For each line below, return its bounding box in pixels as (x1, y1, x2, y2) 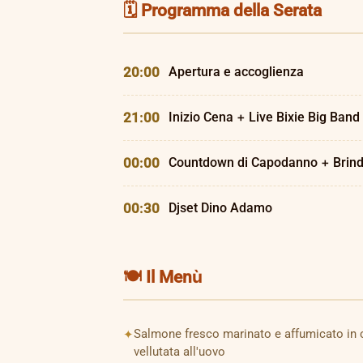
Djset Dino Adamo (169, 200, 272, 216)
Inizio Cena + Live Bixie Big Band (169, 109, 360, 125)
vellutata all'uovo (134, 344, 225, 359)
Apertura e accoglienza (169, 64, 304, 79)
